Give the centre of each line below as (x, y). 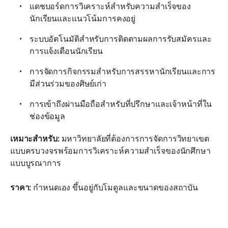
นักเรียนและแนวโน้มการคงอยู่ (83, 19)
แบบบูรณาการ (36, 163)
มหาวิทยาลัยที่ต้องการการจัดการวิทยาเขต (134, 139)
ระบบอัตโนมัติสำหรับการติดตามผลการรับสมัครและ (121, 39)
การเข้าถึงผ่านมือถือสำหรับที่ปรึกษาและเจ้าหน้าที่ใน (121, 104)
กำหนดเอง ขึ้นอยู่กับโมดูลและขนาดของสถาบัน (115, 188)
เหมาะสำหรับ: (35, 139)
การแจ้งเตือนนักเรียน (66, 51)
